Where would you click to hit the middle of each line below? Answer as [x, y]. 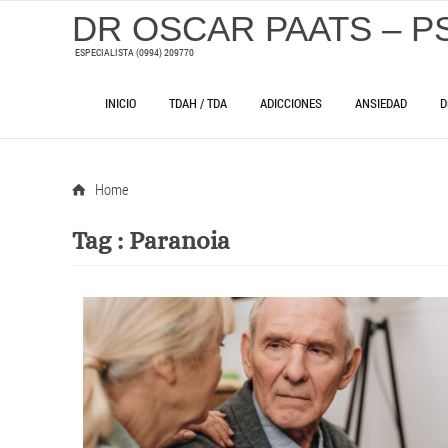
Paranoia [179, 241]
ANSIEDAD [381, 102]
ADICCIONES [291, 102]
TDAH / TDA [198, 102]
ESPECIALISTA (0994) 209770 [134, 52]
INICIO [121, 102]
